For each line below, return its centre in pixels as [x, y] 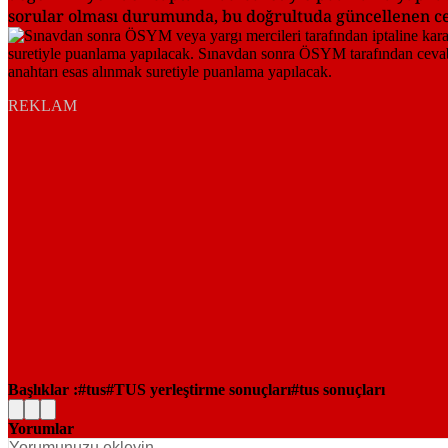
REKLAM [42, 105]
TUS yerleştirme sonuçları [202, 389]
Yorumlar [41, 428]
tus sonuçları [342, 389]
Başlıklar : [43, 389]
